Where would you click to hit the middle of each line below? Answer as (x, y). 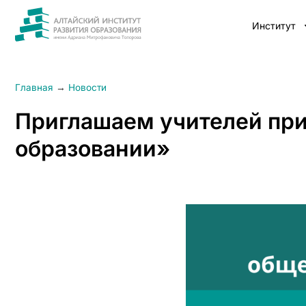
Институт (274, 26)
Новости (87, 87)
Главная (34, 87)
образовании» (93, 149)
